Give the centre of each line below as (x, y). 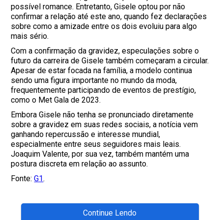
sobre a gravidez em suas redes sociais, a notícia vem (105, 124)
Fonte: (23, 178)
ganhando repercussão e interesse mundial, (86, 134)
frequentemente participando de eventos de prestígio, (104, 90)
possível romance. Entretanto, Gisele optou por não (98, 6)
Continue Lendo (110, 213)
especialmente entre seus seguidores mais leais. (96, 144)
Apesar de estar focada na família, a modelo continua (102, 70)
